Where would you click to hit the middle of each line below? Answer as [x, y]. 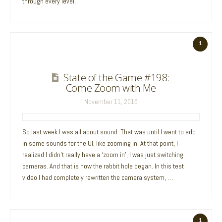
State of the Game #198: [117, 78]
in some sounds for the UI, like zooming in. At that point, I [100, 143]
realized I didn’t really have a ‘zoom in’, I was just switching [103, 154]
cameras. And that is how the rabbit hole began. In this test [103, 166]
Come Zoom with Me [111, 88]
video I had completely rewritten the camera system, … [98, 177]
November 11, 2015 [111, 102]
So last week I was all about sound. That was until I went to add [109, 132]
